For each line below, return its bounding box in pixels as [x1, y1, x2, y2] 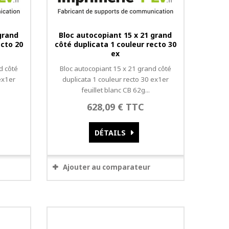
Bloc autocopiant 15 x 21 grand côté [59, 64, 171, 73]
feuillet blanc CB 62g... [81, 85, 150, 95]
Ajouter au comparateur [62, 163, 150, 172]
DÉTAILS [94, 128, 126, 138]
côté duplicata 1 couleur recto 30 [54, 39, 176, 49]
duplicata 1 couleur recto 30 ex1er [62, 75, 169, 84]
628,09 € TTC [86, 101, 144, 113]
